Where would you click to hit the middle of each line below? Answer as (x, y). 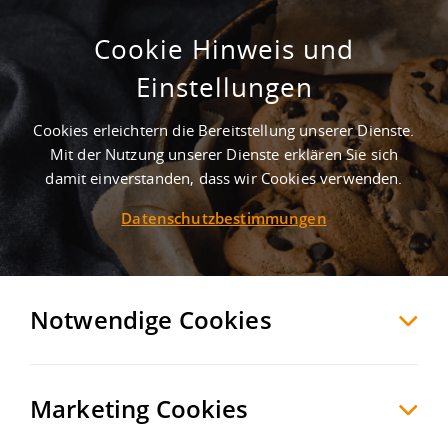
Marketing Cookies (139, 408)
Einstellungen (224, 87)
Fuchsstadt (126, 104)
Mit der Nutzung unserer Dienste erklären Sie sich (224, 154)
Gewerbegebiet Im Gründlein (180, 74)
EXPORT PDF (388, 197)
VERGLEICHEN (315, 197)
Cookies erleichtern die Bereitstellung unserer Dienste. (224, 130)
